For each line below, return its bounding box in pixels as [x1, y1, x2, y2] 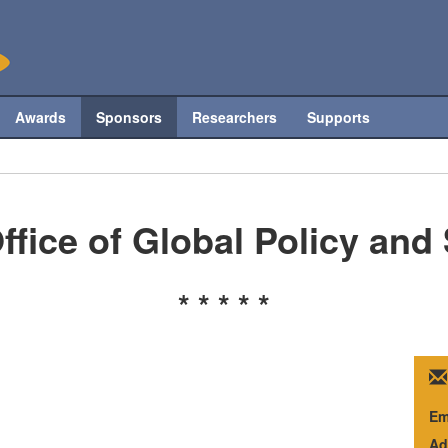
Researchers [192, 107, 278, 127]
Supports [307, 107, 371, 127]
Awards [15, 107, 67, 127]
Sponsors [96, 107, 163, 127]
